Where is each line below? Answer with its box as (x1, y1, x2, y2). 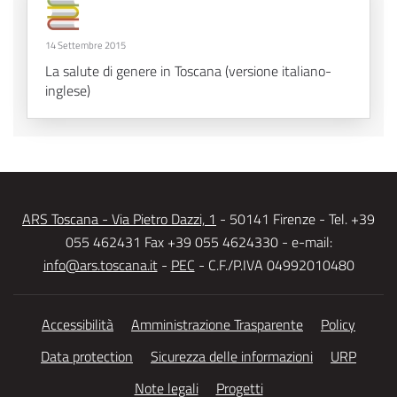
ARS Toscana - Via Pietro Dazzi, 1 (22, 208, 216, 230)
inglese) (45, 80, 90, 102)
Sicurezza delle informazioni (151, 346, 313, 368)
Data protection (41, 346, 133, 368)
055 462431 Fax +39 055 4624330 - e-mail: (65, 231, 332, 253)
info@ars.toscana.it (43, 254, 158, 276)
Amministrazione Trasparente (131, 314, 303, 336)
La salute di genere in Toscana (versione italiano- (45, 60, 331, 82)
